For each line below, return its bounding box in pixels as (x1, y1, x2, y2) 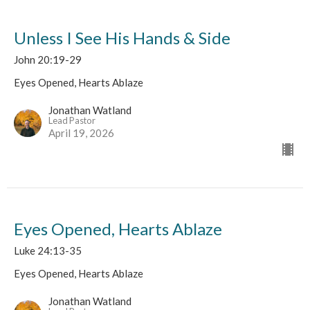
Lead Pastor (48, 115, 95, 127)
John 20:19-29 (14, 53, 82, 66)
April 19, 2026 (48, 127, 114, 140)
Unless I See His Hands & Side (14, 28, 230, 48)
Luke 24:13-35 (14, 244, 82, 257)
